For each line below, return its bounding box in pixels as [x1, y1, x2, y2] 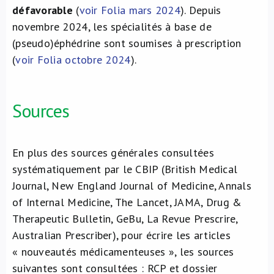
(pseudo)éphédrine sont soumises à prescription [12, 36, 242, 50]
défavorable [12, 3, 73, 17]
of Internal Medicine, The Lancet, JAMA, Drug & [12, 195, 242, 209]
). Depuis [180, 3, 221, 17]
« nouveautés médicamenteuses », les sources [12, 245, 234, 259]
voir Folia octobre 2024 [15, 53, 131, 67]
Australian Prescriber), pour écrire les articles [12, 228, 231, 242]
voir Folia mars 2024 [79, 3, 180, 17]
